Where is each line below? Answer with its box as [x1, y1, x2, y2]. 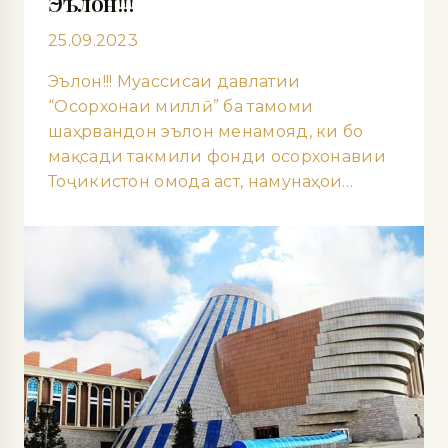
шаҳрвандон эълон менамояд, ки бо [48, 121, 364, 141]
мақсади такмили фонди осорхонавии [48, 146, 386, 166]
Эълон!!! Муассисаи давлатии [48, 71, 301, 91]
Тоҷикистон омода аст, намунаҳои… [48, 171, 354, 191]
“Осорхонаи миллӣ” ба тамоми [48, 96, 314, 116]
